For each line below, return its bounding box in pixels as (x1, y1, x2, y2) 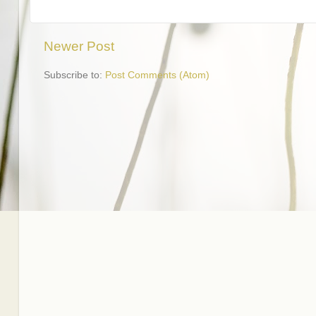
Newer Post (44, 38, 114, 54)
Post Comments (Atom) (105, 69, 209, 80)
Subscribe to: (44, 69, 105, 80)
